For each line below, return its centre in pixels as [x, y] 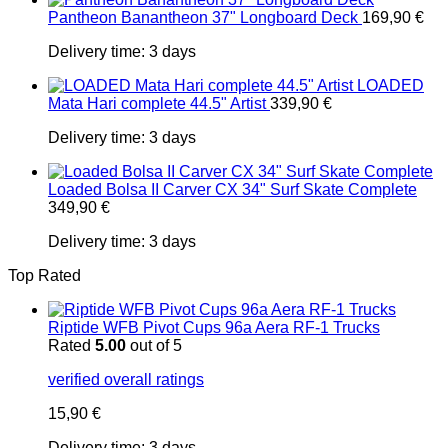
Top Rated [44, 275]
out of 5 [154, 345]
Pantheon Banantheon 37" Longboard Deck [203, 17]
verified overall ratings [126, 379]
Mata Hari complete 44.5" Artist [157, 103]
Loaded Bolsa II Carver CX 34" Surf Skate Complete [232, 189]
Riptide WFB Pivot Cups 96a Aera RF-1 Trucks [214, 327]
